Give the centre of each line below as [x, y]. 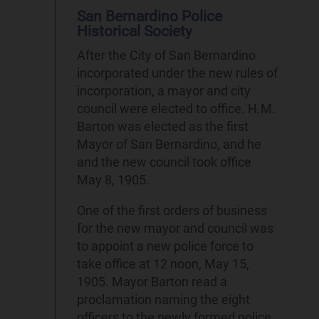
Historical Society [135, 31]
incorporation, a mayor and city [164, 90]
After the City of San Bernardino [167, 55]
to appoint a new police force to [166, 246]
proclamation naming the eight [164, 299]
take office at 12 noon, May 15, [163, 263]
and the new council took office [164, 162]
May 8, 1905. [114, 179]
